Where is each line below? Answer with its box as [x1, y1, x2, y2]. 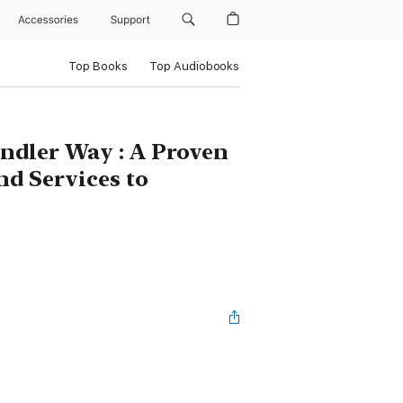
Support [110, 13, 153, 26]
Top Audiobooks [148, 59, 239, 73]
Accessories [18, 13, 85, 26]
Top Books [67, 59, 128, 73]
